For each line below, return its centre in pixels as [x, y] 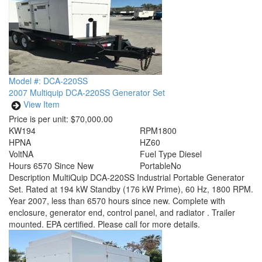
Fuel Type [158, 154]
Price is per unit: [39, 119]
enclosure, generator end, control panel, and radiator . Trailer [122, 212]
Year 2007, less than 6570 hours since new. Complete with [117, 201]
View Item [42, 104]
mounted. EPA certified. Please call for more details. [104, 224]
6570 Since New [63, 166]
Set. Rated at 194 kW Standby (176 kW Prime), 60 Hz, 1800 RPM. [131, 189]
